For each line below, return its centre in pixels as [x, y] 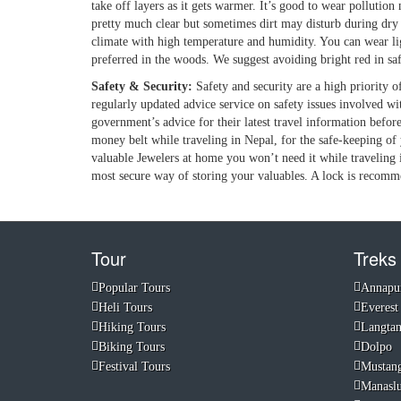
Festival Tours [134, 367]
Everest [379, 307]
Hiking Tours [132, 327]
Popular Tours [134, 288]
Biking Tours [132, 347]
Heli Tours [125, 307]
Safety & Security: [144, 86]
